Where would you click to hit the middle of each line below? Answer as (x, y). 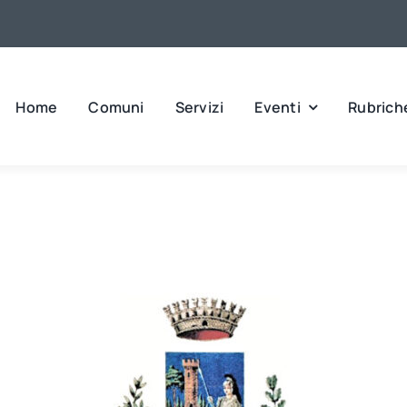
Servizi (199, 107)
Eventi (278, 107)
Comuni (116, 107)
